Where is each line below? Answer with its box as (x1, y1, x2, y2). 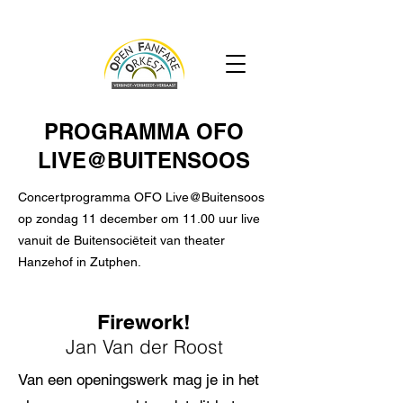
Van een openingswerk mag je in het (18, 371, 259, 389)
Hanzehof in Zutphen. (18, 255, 141, 269)
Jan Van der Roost (65, 335, 223, 358)
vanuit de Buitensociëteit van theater (18, 233, 225, 247)
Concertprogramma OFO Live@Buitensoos (18, 190, 264, 204)
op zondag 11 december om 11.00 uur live (18, 211, 260, 226)
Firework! (97, 309, 191, 334)
